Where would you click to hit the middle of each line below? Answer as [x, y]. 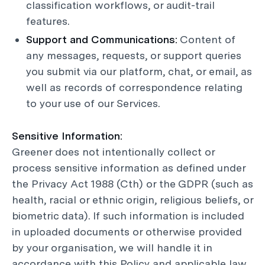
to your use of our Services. [93, 103]
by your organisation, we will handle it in [112, 248]
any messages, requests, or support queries [134, 55]
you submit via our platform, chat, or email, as [139, 71]
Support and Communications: [102, 39]
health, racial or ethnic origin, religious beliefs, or [132, 200]
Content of [206, 39]
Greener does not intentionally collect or [113, 152]
